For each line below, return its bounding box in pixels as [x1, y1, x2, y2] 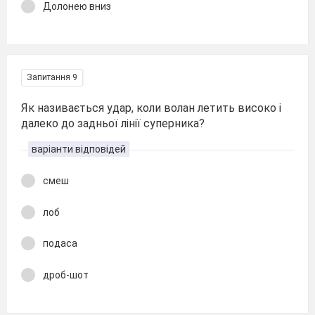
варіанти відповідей [32, 143, 126, 155]
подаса [43, 238, 77, 249]
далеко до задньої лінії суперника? [21, 117, 205, 130]
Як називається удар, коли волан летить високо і [21, 101, 281, 115]
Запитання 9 [27, 72, 77, 82]
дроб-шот [43, 269, 89, 281]
